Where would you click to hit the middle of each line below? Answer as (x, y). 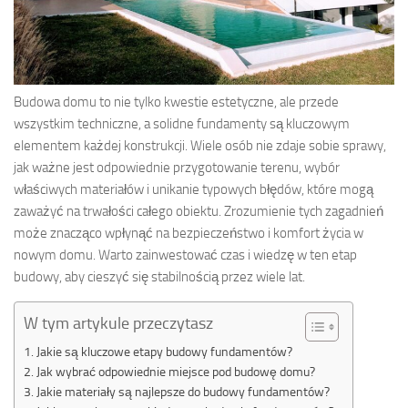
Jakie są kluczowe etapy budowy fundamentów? (164, 351)
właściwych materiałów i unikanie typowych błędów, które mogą (194, 189)
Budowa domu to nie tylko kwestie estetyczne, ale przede (176, 102)
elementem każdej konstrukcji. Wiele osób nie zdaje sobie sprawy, (200, 145)
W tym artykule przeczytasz (118, 323)
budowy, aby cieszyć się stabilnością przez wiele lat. (159, 276)
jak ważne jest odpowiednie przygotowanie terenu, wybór (177, 167)
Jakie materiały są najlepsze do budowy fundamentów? (183, 391)
